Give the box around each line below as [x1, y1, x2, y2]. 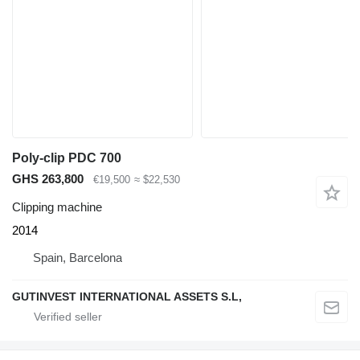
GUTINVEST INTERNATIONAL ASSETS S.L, [12, 289, 242, 303]
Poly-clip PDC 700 [12, 151, 121, 166]
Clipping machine [12, 199, 102, 214]
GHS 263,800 [12, 172, 84, 186]
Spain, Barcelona [33, 250, 122, 264]
